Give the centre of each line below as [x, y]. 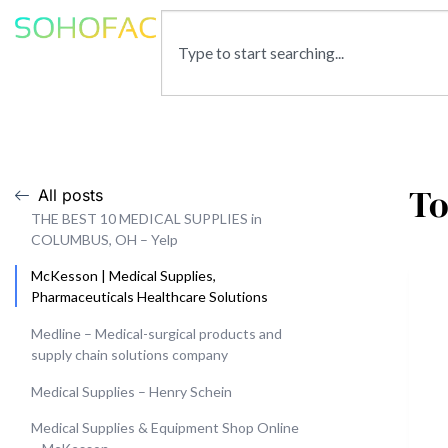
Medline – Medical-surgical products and [156, 333]
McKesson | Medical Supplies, [123, 276]
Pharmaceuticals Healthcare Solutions [149, 297]
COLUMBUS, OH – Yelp [104, 239]
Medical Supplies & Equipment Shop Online [165, 428]
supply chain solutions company [129, 354]
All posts [70, 194]
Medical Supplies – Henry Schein [131, 391]
